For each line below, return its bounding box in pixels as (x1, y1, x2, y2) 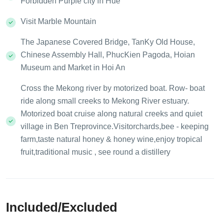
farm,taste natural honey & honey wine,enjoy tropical (21, 135, 202, 144)
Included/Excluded (6, 200, 117, 215)
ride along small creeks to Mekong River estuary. (21, 97, 189, 106)
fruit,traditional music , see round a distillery (21, 148, 170, 157)
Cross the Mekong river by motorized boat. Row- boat (21, 84, 205, 93)
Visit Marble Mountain (21, 17, 96, 26)
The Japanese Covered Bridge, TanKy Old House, (21, 38, 195, 47)
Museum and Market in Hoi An (21, 63, 125, 72)
